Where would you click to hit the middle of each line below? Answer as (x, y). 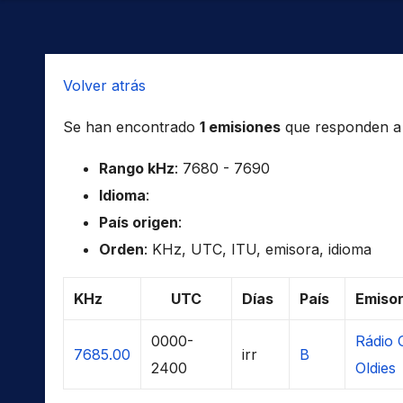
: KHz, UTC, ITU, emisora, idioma (258, 249)
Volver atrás (104, 85)
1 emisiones (240, 126)
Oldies (376, 367)
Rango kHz (137, 168)
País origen (139, 222)
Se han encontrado (131, 126)
